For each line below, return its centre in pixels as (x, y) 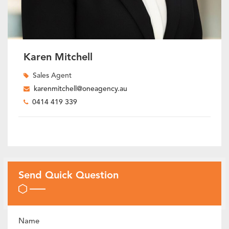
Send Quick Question (68, 176)
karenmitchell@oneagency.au (80, 89)
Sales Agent (52, 76)
